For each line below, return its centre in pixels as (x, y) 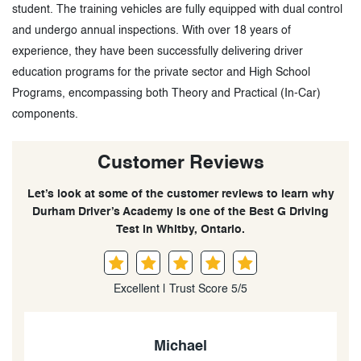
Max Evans (226, 346)
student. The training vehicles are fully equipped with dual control (177, 9)
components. (45, 114)
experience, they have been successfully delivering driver (158, 51)
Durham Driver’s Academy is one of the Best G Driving (180, 212)
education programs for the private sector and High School (161, 72)
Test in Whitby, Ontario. (180, 229)
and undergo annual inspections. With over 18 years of (151, 30)
